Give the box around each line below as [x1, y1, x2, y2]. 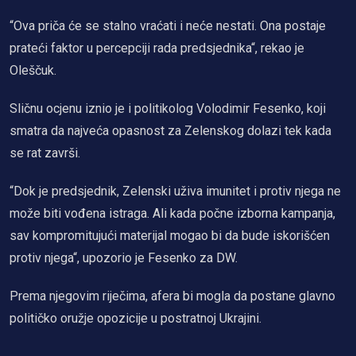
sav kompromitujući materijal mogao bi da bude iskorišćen [10, 227, 330, 243]
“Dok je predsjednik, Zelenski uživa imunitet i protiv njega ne [10, 183, 341, 199]
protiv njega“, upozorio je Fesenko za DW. [10, 250, 238, 265]
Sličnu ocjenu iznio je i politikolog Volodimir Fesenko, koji [10, 100, 326, 116]
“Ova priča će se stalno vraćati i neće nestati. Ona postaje [10, 17, 326, 33]
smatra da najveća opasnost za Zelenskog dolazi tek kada [10, 122, 331, 138]
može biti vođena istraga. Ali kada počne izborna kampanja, [10, 205, 335, 221]
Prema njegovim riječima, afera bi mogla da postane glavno [10, 288, 335, 304]
